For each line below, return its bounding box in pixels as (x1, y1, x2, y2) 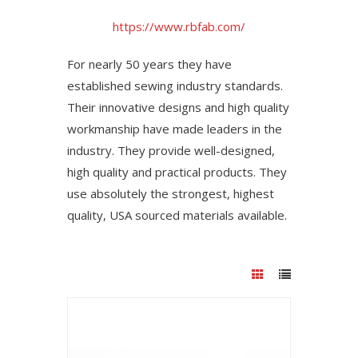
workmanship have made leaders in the (67, 121, 282, 137)
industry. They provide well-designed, (67, 142, 275, 158)
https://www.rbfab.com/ (113, 18, 245, 34)
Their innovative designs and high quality (67, 99, 289, 115)
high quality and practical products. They (67, 164, 287, 180)
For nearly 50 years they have (67, 56, 232, 72)
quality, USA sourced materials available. (67, 207, 287, 223)
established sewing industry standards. (67, 78, 283, 93)
